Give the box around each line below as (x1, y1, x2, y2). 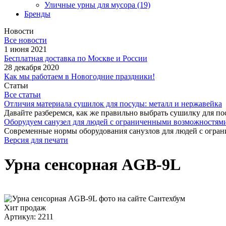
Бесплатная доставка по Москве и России (4, 54, 147, 63)
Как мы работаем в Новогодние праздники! (4, 72, 155, 81)
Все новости (4, 36, 47, 44)
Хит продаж (4, 203, 46, 212)
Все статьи (4, 90, 41, 99)
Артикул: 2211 (4, 212, 53, 221)
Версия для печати (4, 136, 68, 144)
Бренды (24, 10, 50, 18)
